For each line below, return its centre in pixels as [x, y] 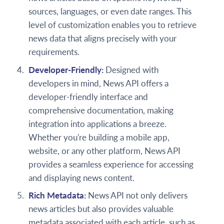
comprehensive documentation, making [101, 110]
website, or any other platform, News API [105, 150]
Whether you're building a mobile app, [99, 137]
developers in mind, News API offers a [99, 83]
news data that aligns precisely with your [103, 38]
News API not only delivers [138, 195]
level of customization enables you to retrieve [113, 25]
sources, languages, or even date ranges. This [110, 11]
